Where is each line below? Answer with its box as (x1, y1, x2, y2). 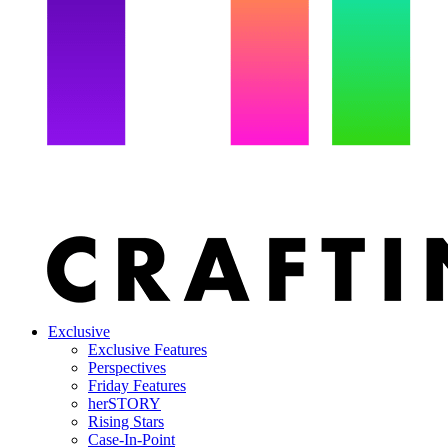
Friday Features (88, 377, 186, 394)
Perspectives (88, 359, 166, 376)
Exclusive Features (88, 341, 207, 358)
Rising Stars (88, 413, 164, 430)
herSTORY (88, 395, 161, 412)
